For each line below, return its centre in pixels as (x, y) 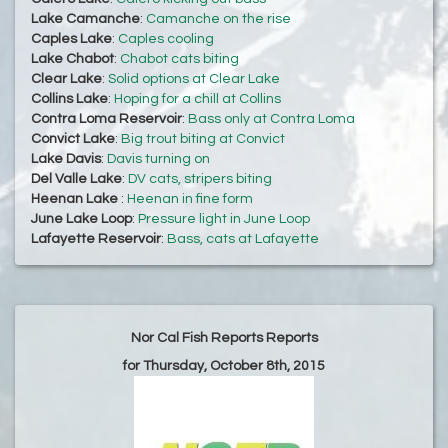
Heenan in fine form (190, 199)
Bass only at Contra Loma (271, 119)
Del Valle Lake (76, 179)
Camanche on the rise (218, 19)
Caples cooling (166, 39)
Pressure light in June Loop (224, 219)
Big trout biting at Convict (203, 139)
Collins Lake (69, 99)
